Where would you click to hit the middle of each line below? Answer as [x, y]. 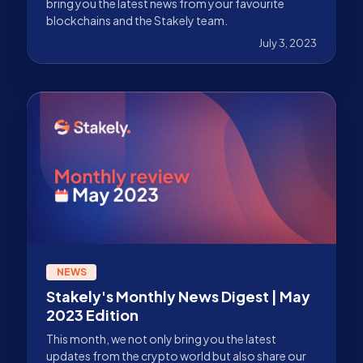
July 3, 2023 [288, 43]
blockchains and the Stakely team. [137, 21]
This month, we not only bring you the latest [161, 338]
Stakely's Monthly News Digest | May [178, 296]
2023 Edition [92, 314]
